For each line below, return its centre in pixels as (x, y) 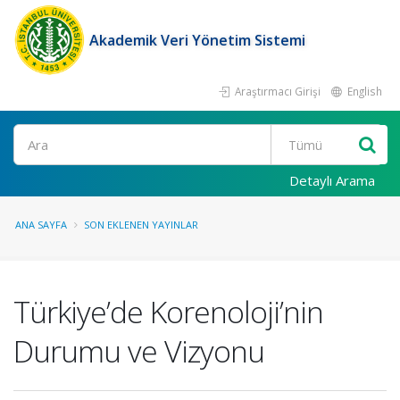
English (363, 91)
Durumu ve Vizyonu (139, 351)
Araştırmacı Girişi (276, 91)
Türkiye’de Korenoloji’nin (168, 312)
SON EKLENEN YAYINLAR (141, 225)
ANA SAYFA (41, 225)
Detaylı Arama (332, 180)
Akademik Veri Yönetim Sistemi (197, 40)
